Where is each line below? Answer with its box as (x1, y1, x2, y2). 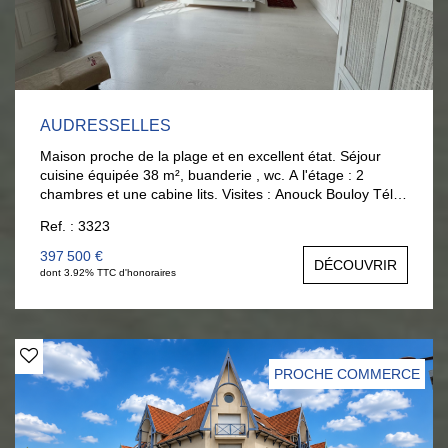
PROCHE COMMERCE (274, 366, 420, 383)
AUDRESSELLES (40, 117, 171, 135)
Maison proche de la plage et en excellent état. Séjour (40, 148, 90, 165)
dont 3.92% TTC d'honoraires (40, 267, 176, 279)
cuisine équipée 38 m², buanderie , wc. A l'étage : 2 (40, 167, 289, 184)
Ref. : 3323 (40, 218, 110, 235)
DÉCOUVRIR (314, 257, 397, 274)
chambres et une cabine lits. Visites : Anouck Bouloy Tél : (40, 186, 222, 203)
